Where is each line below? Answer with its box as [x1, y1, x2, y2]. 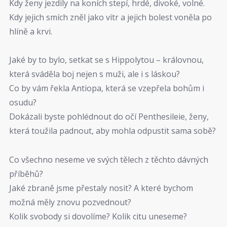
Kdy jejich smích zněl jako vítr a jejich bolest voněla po [9, 11, 212, 23]
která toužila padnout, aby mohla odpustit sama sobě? [9, 125, 216, 137]
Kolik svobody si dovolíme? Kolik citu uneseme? [9, 210, 187, 222]
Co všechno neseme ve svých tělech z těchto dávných [9, 154, 208, 165]
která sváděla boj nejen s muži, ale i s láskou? [9, 68, 180, 80]
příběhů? [9, 168, 43, 179]
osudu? [9, 97, 36, 108]
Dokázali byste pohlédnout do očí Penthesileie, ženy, [9, 111, 209, 123]
